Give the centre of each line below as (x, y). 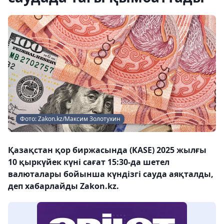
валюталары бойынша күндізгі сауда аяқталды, (111, 174)
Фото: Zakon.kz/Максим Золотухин (70, 119)
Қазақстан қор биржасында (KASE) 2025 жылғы (107, 150)
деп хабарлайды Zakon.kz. (63, 186)
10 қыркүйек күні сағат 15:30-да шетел (89, 162)
